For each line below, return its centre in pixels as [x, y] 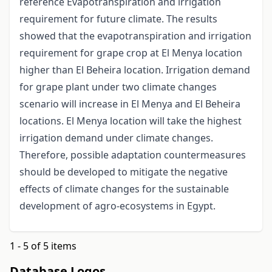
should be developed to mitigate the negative [124, 172]
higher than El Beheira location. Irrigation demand [135, 70]
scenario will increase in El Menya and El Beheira [130, 104]
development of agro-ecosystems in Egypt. [117, 206]
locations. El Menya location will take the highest [131, 121]
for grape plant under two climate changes [118, 87]
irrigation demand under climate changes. [116, 138]
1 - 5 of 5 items [43, 246]
